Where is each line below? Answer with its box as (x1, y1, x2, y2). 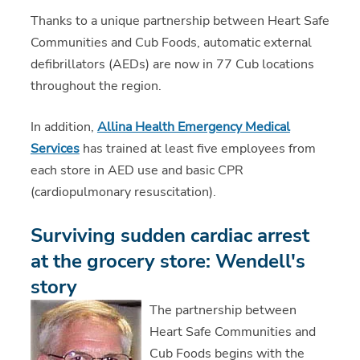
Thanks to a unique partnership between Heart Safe (30, 12, 329, 31)
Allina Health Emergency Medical (96, 118, 290, 137)
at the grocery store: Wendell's (30, 248, 305, 275)
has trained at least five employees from (79, 140, 316, 158)
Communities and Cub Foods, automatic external (30, 34, 312, 52)
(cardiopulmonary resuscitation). (30, 183, 216, 202)
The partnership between (149, 301, 297, 320)
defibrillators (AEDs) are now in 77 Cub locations (30, 55, 314, 74)
